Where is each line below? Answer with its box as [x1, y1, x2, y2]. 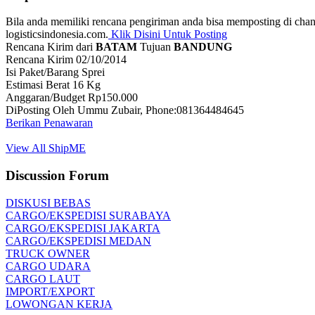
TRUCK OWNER [6, 247, 90, 259]
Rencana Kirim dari [6, 41, 96, 53]
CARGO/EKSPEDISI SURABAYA [6, 209, 171, 221]
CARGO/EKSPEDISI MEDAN [6, 234, 151, 247]
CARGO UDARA [6, 259, 91, 272]
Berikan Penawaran [6, 117, 93, 129]
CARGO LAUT [6, 272, 80, 285]
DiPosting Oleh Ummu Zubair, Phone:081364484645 [6, 104, 244, 117]
